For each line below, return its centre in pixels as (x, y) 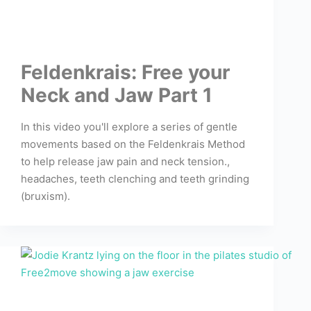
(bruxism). (45, 196)
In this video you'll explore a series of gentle (129, 126)
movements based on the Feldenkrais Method (133, 144)
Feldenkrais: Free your (125, 72)
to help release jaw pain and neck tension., (125, 161)
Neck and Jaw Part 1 (117, 95)
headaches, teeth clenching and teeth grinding (135, 178)
